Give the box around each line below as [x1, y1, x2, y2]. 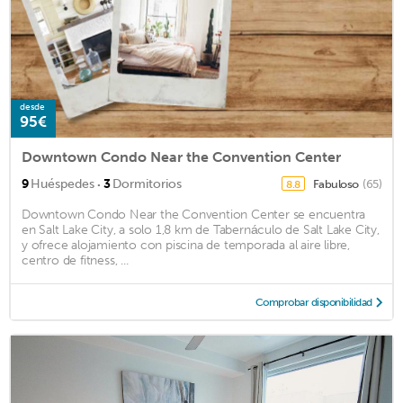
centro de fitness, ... [22, 253, 129, 269]
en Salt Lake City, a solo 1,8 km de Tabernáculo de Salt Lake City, [22, 222, 380, 238]
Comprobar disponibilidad [255, 296, 372, 309]
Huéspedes [31, 176, 94, 193]
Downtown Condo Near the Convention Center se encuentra [22, 207, 366, 223]
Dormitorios [112, 176, 182, 193]
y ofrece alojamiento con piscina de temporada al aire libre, [22, 237, 350, 254]
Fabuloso [312, 177, 361, 192]
